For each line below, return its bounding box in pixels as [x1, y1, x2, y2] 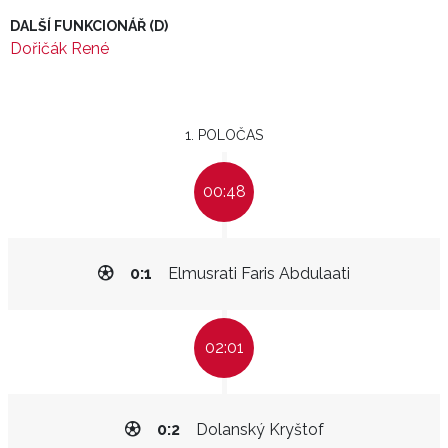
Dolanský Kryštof [195, 420, 324, 439]
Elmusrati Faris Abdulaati [168, 264, 350, 283]
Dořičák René [10, 39, 109, 58]
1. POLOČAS [185, 127, 263, 143]
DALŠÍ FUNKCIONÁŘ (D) [10, 18, 168, 34]
